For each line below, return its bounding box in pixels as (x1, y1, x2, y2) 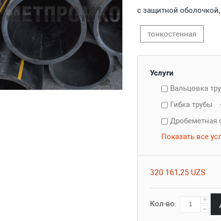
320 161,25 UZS (150, 168, 206, 177)
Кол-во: (150, 199, 177, 208)
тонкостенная (147, 30, 197, 38)
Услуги (150, 69, 174, 77)
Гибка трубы (170, 100, 215, 109)
